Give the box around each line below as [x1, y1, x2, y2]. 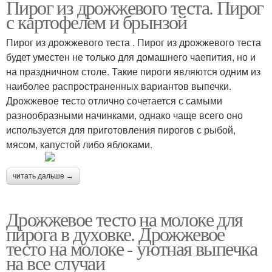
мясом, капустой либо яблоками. [6, 137, 152, 151]
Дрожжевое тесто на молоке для [6, 205, 243, 232]
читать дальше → [13, 171, 73, 180]
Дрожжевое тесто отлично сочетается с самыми [6, 93, 222, 107]
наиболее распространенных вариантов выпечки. [6, 78, 231, 93]
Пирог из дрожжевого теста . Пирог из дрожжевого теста [6, 35, 261, 49]
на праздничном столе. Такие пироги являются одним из [6, 64, 260, 78]
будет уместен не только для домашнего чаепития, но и [6, 49, 256, 64]
